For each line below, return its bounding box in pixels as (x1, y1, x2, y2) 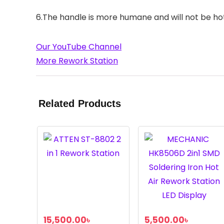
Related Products (38, 98, 121, 109)
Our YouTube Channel (36, 40, 121, 52)
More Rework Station (36, 54, 118, 66)
